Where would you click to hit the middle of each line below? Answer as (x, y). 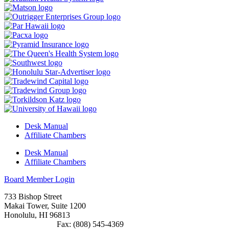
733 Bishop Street (33, 196)
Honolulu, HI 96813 (37, 215)
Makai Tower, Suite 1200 (45, 205)
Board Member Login (39, 179)
